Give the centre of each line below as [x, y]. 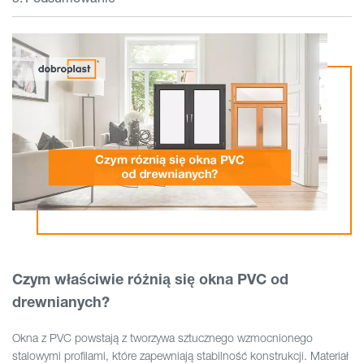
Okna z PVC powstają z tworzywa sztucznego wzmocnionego [162, 338]
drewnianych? [61, 302]
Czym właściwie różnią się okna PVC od [150, 279]
